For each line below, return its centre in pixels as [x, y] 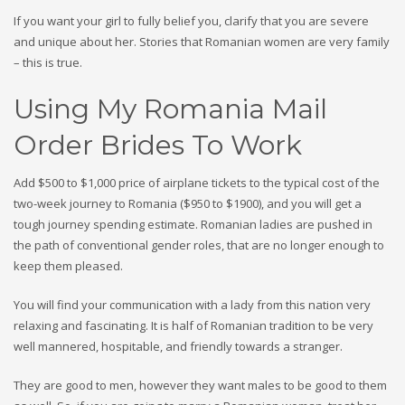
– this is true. [48, 63]
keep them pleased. [68, 266]
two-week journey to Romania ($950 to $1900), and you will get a [188, 204]
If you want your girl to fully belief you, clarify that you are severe [191, 21]
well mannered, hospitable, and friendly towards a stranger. [178, 347]
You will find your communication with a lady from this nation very [192, 305]
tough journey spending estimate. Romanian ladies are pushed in [193, 225]
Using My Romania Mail [170, 109]
